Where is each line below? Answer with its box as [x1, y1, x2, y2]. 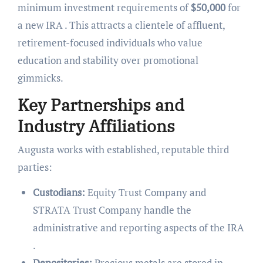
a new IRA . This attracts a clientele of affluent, [17, 18, 225, 32]
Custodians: [32, 185, 85, 199]
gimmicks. [17, 71, 63, 85]
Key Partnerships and [17, 94, 184, 116]
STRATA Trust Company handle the [32, 203, 191, 217]
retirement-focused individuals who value [17, 36, 203, 50]
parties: [17, 160, 52, 174]
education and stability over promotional [17, 53, 198, 68]
